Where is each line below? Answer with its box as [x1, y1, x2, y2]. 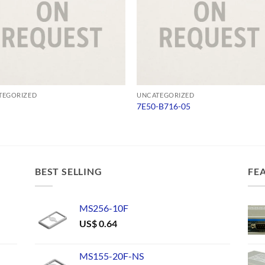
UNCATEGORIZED [137, 91, 195, 99]
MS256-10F [79, 202, 128, 214]
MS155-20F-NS [79, 250, 144, 261]
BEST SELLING [35, 166, 102, 177]
